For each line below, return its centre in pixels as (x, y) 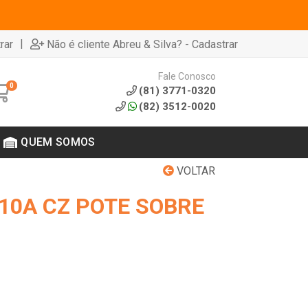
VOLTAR (195, 171)
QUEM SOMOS (58, 142)
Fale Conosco (187, 76)
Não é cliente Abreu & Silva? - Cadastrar (142, 44)
